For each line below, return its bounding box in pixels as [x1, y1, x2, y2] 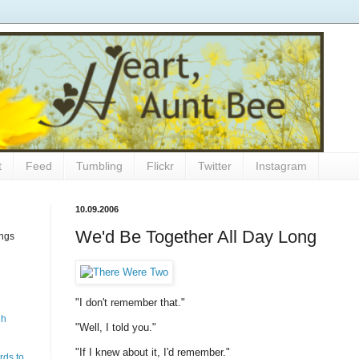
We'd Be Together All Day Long [75, 227, 317, 248]
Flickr [147, 159, 174, 173]
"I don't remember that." [75, 296, 185, 309]
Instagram [256, 159, 307, 173]
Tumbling [76, 159, 123, 173]
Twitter [198, 159, 232, 173]
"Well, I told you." [75, 321, 156, 333]
